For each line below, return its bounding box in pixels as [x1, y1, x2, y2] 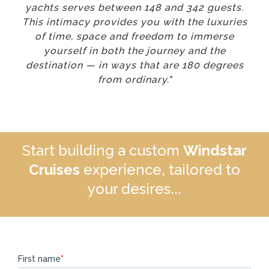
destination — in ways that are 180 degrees [25, 59, 244, 71]
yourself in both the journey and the [43, 45, 226, 56]
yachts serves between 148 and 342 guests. [25, 2, 244, 13]
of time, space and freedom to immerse [35, 31, 234, 42]
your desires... [88, 180, 181, 198]
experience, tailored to [80, 161, 240, 178]
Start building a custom [22, 142, 183, 159]
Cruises [29, 161, 80, 178]
